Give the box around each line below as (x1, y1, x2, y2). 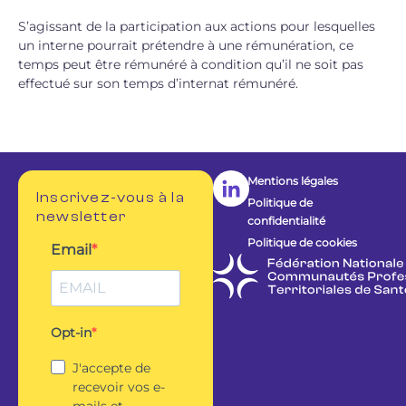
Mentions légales (247, 173, 339, 188)
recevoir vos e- (72, 378, 165, 395)
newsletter (36, 208, 126, 225)
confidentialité (247, 213, 326, 227)
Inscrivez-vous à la (36, 188, 185, 206)
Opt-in (51, 324, 92, 341)
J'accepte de (72, 360, 150, 377)
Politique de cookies (247, 235, 358, 249)
